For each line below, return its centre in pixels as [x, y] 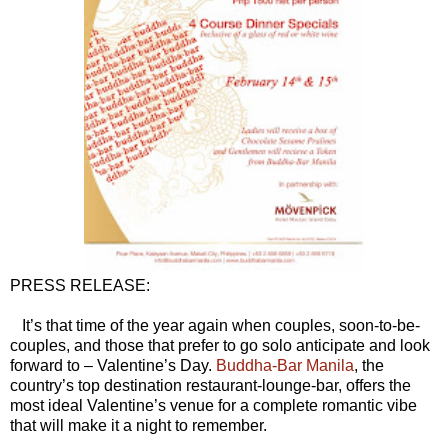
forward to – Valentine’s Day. [113, 365]
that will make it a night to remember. [138, 425]
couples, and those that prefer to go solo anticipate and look [220, 345]
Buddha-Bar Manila [285, 365]
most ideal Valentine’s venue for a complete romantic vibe [213, 405]
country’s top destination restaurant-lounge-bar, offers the [210, 385]
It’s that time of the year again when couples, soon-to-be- [215, 325]
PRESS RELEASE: [80, 285]
